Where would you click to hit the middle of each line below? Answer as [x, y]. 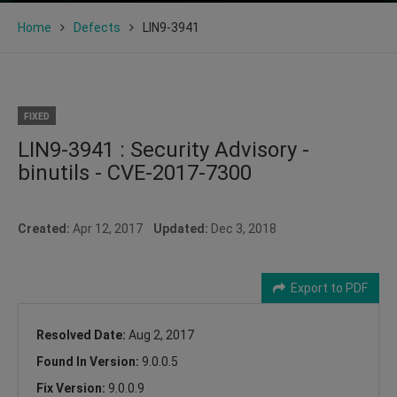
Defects [97, 27]
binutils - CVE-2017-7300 [135, 172]
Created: [44, 228]
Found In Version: [89, 361]
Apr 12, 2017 [112, 228]
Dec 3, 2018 [242, 228]
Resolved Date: [82, 335]
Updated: [181, 228]
